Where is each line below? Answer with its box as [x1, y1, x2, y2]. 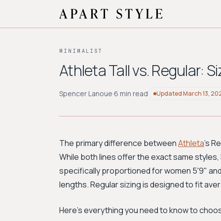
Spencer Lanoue [59, 89, 112, 98]
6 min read [114, 89, 148, 98]
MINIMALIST [59, 48, 103, 54]
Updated [156, 89, 183, 98]
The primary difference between [59, 138, 178, 148]
